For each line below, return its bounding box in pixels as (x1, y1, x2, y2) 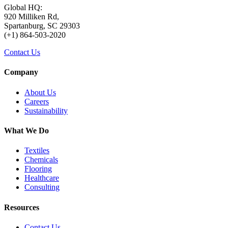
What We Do (4, 126, 49, 135)
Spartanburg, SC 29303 (4, 21, 80, 31)
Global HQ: (4, 3, 42, 12)
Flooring (24, 164, 52, 174)
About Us (24, 88, 56, 97)
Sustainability (24, 106, 68, 115)
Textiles (24, 146, 49, 155)
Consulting (24, 183, 60, 192)
